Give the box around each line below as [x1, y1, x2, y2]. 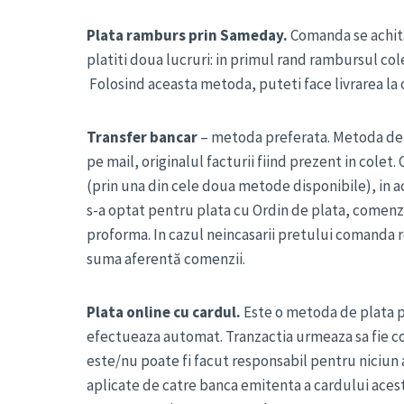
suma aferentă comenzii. [87, 249, 245, 269]
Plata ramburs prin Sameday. [87, 25, 288, 45]
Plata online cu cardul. [87, 302, 241, 322]
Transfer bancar [87, 127, 197, 147]
